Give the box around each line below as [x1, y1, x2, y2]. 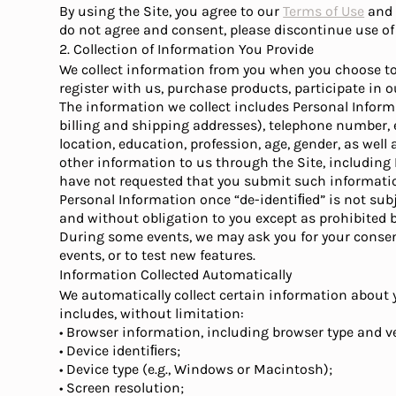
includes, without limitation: [59, 305, 245, 322]
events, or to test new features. [59, 247, 256, 263]
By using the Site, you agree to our [59, 3, 284, 19]
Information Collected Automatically [59, 266, 293, 283]
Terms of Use [283, 3, 365, 19]
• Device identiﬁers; [59, 342, 181, 359]
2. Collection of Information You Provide [59, 41, 315, 57]
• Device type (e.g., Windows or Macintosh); [59, 361, 333, 377]
